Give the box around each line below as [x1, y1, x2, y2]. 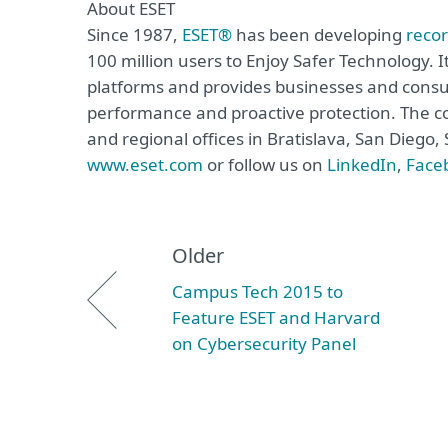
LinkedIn [327, 153, 397, 176]
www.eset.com [87, 153, 203, 176]
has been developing [232, 23, 406, 46]
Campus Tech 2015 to [172, 280, 343, 303]
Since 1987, [87, 23, 182, 46]
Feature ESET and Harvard [172, 306, 380, 329]
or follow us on [203, 153, 327, 176]
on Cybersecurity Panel [172, 332, 356, 355]
